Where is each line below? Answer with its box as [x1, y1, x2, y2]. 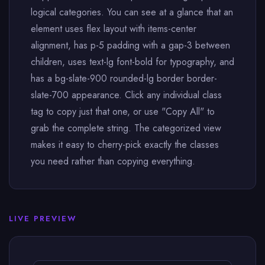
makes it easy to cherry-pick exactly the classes [31, 138, 219, 151]
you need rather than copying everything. [31, 154, 195, 168]
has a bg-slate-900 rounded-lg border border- [31, 72, 217, 85]
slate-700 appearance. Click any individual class [31, 88, 222, 102]
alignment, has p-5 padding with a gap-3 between [31, 38, 230, 52]
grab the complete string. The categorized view [31, 121, 221, 135]
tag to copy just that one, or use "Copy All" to [31, 105, 215, 118]
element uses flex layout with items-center [31, 22, 196, 35]
